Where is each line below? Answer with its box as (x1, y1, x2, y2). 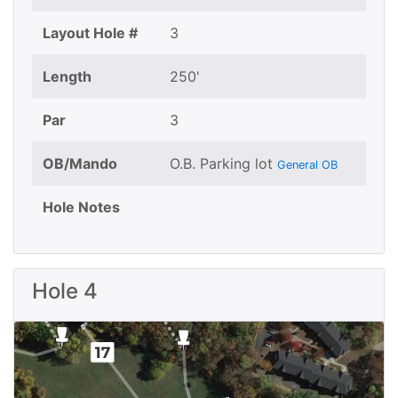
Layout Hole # (43, 24, 138, 43)
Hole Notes (43, 198, 120, 217)
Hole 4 (32, 278, 98, 305)
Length (43, 68, 92, 86)
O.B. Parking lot (170, 155, 277, 173)
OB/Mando (43, 155, 117, 173)
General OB (277, 158, 338, 172)
